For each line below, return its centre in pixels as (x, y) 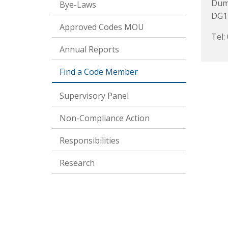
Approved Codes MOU (102, 27)
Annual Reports (89, 49)
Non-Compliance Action (105, 118)
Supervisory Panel (94, 96)
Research (77, 163)
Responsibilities (90, 140)
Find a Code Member (99, 72)
